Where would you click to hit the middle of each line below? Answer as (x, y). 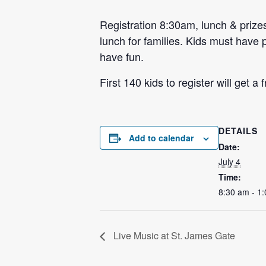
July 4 (229, 161)
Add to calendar (161, 138)
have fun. (122, 56)
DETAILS (238, 131)
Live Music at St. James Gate (173, 235)
